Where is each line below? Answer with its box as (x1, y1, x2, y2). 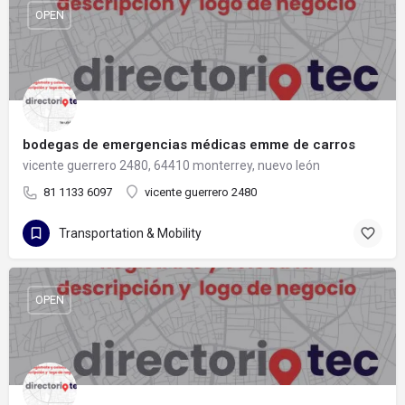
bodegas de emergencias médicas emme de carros (23, 136, 355, 153)
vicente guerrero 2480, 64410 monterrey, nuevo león (23, 157, 320, 173)
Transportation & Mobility (59, 226, 202, 241)
